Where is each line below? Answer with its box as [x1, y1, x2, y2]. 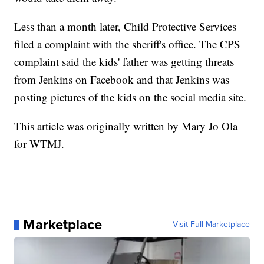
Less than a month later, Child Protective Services [14, 19, 237, 34]
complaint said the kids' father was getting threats [14, 54, 235, 70]
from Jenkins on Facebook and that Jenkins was [14, 72, 230, 87]
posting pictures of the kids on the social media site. [14, 90, 247, 105]
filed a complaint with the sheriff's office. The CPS [14, 37, 241, 52]
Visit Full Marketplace [172, 218, 250, 231]
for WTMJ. [14, 136, 65, 151]
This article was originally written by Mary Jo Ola [14, 118, 238, 134]
